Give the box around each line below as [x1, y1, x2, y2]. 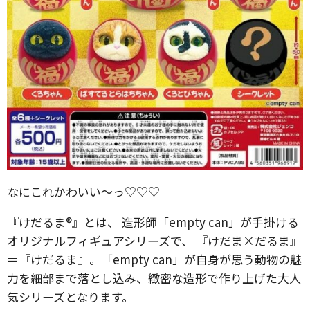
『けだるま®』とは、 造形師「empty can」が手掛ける [7, 213, 299, 230]
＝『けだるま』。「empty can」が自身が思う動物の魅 [7, 250, 302, 268]
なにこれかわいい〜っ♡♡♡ [7, 183, 160, 200]
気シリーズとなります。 [7, 288, 134, 305]
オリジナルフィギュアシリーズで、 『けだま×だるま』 [7, 232, 302, 249]
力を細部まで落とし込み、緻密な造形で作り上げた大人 [7, 269, 301, 286]
